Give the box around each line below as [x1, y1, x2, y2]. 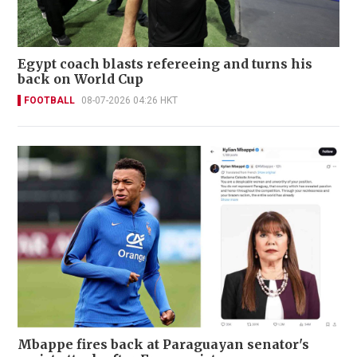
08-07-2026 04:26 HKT [81, 95, 178, 107]
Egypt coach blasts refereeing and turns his [18, 56, 312, 73]
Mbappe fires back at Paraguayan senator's [18, 335, 309, 352]
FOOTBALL [24, 95, 75, 107]
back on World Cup [18, 71, 143, 88]
